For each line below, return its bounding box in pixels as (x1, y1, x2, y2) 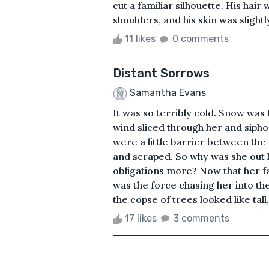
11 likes (122, 32, 158, 44)
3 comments (174, 212, 229, 224)
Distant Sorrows (113, 65, 210, 80)
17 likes (122, 212, 159, 224)
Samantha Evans (130, 86, 206, 98)
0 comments (172, 32, 229, 44)
